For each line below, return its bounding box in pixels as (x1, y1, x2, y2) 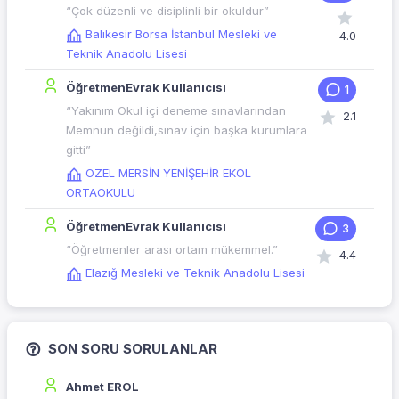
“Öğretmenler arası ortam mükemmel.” (66, 242, 278, 257)
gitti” (66, 142, 91, 158)
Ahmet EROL (66, 379, 139, 395)
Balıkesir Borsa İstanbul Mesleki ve (85, 27, 277, 42)
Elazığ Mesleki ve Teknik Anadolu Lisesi (85, 265, 305, 281)
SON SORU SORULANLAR (45, 340, 217, 358)
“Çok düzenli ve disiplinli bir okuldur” (66, 4, 269, 19)
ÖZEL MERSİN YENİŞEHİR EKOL (85, 166, 251, 181)
